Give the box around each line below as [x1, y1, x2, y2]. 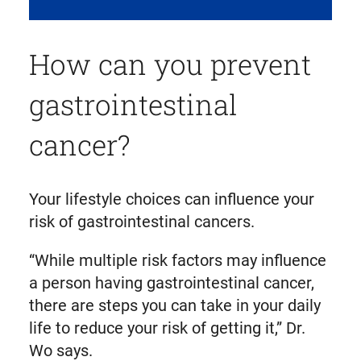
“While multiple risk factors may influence [28, 250, 326, 270]
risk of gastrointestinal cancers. [28, 211, 255, 231]
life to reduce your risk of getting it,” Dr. [28, 317, 305, 338]
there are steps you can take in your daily [28, 295, 321, 315]
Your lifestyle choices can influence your [28, 189, 314, 209]
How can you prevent [28, 44, 311, 82]
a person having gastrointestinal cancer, [28, 272, 314, 293]
